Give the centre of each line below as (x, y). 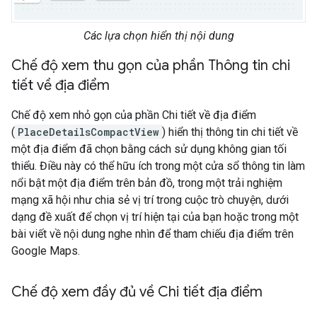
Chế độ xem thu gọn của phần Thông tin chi (151, 65)
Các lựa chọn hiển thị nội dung (158, 35)
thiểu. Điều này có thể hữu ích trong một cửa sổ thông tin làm (158, 166)
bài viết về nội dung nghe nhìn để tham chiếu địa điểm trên (152, 234)
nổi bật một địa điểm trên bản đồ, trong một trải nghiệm (147, 183)
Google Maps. (46, 250)
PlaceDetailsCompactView (88, 132)
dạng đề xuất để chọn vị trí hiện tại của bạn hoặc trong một (155, 217)
